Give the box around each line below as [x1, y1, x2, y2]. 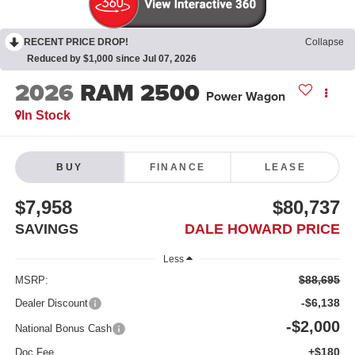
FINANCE [149, 162, 206, 174]
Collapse [305, 36, 344, 48]
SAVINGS [14, 221, 78, 238]
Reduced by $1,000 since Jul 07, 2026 [27, 52, 197, 64]
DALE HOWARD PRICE [185, 221, 341, 238]
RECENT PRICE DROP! [24, 36, 128, 48]
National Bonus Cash [14, 323, 112, 335]
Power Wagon [205, 86, 285, 105]
